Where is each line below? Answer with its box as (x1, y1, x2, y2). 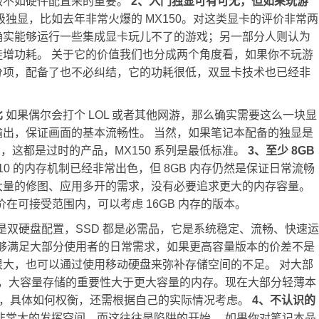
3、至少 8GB (248, 145, 315, 157)
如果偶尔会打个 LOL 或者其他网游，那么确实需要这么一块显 (3, 109, 317, 121)
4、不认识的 (252, 294, 315, 306)
